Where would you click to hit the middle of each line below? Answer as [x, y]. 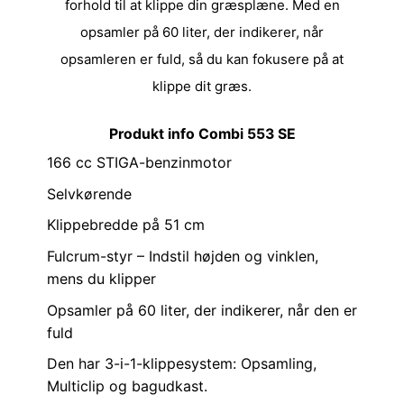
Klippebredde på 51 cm [125, 225]
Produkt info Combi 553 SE [202, 133]
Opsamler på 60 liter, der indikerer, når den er [202, 310]
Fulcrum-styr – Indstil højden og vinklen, [182, 257]
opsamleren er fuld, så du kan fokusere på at [202, 60]
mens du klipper [101, 279]
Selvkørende [89, 193]
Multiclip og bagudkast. [127, 386]
